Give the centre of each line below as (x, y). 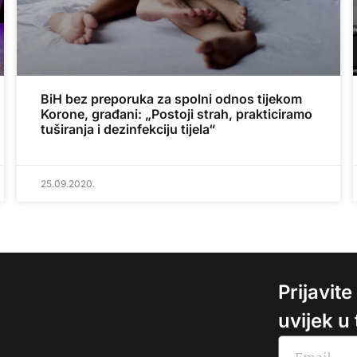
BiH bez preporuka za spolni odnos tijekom (172, 99)
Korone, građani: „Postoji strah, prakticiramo (177, 114)
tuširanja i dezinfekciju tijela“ (128, 129)
